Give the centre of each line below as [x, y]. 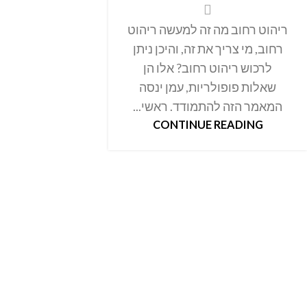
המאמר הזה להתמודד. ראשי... [208, 107]
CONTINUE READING [208, 125]
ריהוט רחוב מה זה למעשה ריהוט [208, 30]
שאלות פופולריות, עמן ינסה [208, 87]
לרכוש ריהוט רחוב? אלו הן [208, 68]
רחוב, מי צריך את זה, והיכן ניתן [208, 49]
